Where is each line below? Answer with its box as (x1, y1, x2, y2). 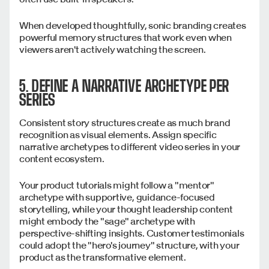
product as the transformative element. (19, 251, 188, 264)
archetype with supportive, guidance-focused (19, 191, 215, 204)
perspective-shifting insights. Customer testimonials (19, 227, 244, 240)
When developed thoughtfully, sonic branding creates (19, 19, 246, 32)
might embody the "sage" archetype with (19, 215, 195, 228)
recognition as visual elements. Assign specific (19, 128, 217, 141)
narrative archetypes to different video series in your (19, 141, 241, 153)
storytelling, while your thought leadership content (19, 203, 233, 216)
